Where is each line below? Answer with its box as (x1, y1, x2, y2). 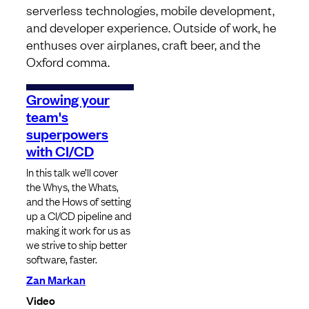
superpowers (26, 123, 108, 143)
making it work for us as (26, 222, 130, 238)
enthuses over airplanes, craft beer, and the (26, 36, 261, 53)
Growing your (26, 89, 110, 109)
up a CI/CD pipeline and (26, 208, 132, 223)
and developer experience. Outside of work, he (26, 19, 277, 36)
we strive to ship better (26, 237, 127, 252)
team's (26, 106, 68, 126)
